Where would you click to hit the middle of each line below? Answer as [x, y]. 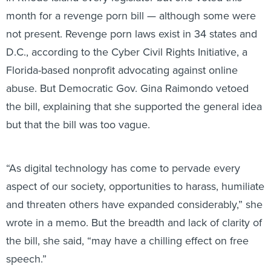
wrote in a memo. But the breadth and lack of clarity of [134, 210]
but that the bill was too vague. [78, 112]
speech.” [26, 246]
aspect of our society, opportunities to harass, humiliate [135, 173]
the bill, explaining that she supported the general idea [134, 93]
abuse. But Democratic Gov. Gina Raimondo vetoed [127, 75]
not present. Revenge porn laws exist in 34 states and [132, 21]
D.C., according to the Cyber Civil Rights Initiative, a [127, 39]
